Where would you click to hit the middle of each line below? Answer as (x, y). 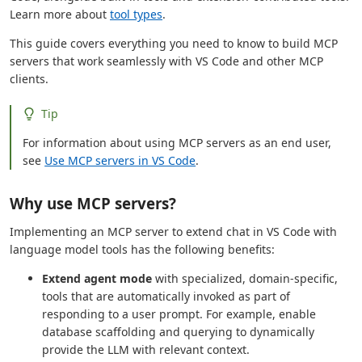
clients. (29, 79)
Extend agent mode (97, 278)
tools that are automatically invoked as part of (166, 296)
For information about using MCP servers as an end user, (177, 143)
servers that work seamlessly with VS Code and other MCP (166, 61)
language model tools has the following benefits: (142, 249)
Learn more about (60, 14)
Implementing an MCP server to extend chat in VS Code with (173, 232)
